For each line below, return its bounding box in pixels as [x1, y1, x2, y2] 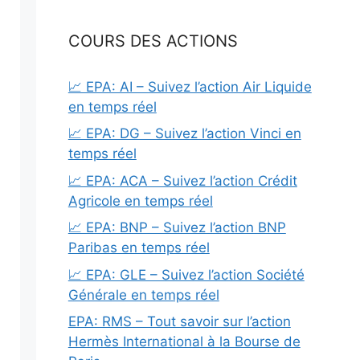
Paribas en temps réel [67, 239, 210, 256]
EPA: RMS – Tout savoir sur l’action [67, 313, 291, 330]
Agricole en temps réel [67, 192, 213, 209]
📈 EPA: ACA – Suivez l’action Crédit [67, 172, 297, 189]
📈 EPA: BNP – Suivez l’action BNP [67, 219, 286, 236]
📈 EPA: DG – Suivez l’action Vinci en [67, 125, 301, 142]
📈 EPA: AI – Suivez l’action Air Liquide [67, 78, 312, 95]
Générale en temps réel [67, 286, 219, 303]
